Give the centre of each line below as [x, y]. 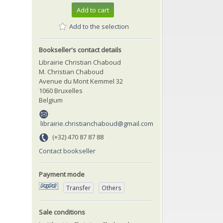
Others [111, 187]
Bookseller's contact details [80, 50]
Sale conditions [62, 212]
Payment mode [62, 174]
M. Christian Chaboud [71, 71]
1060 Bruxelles [61, 90]
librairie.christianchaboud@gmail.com [97, 123]
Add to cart [93, 10]
